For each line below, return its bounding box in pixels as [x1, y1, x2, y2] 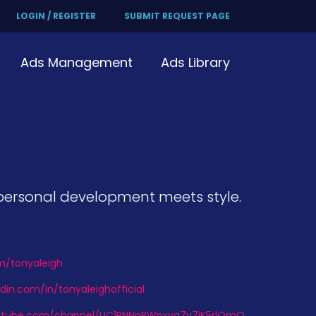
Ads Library [161, 54, 230, 71]
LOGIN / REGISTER [16, 10, 96, 22]
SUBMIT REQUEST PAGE [124, 10, 230, 22]
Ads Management [20, 54, 133, 71]
